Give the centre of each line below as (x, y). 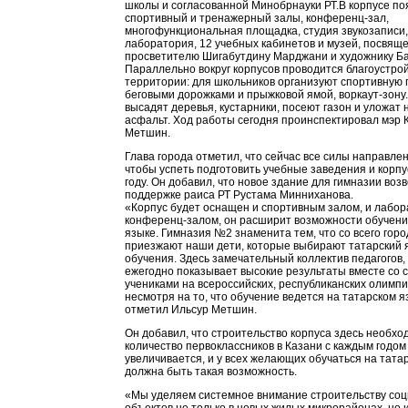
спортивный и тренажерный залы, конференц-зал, (257, 18)
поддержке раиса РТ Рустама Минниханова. (239, 195)
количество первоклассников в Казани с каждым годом (265, 346)
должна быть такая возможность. (211, 372)
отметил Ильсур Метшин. (191, 310)
